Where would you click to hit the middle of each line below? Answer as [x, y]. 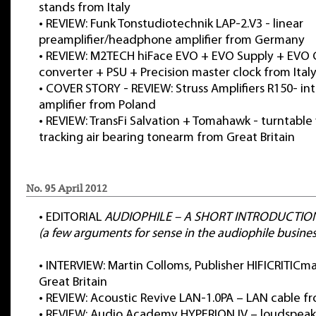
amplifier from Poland [97, 105]
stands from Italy [85, 8]
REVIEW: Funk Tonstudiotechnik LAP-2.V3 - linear [175, 24]
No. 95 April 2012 [67, 188]
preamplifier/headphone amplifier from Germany [172, 41]
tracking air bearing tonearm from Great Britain [167, 138]
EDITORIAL [75, 218]
